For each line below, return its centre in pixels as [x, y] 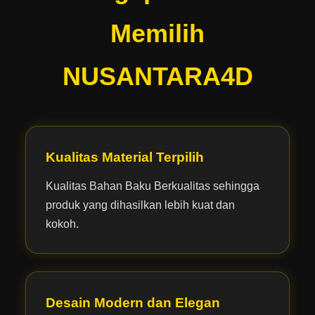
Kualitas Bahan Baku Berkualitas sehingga [152, 186]
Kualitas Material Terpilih [124, 157]
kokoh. [62, 224]
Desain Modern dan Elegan [133, 302]
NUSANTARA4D [157, 76]
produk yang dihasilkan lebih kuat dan [140, 205]
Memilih [157, 33]
